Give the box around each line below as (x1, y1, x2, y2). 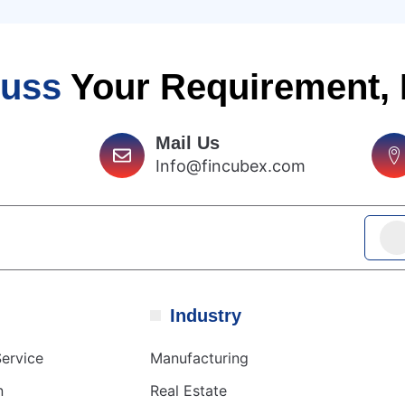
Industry (169, 306, 241, 326)
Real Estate (150, 381, 227, 400)
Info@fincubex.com (155, 156, 306, 176)
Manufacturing (150, 349, 249, 368)
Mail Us (155, 133, 220, 154)
